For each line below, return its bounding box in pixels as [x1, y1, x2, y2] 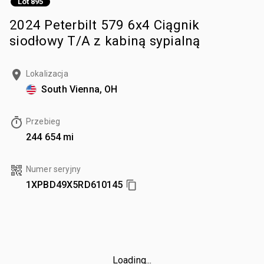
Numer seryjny [26, 164, 81, 174]
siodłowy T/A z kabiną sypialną [9, 32, 200, 48]
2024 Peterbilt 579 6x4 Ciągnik [9, 16, 200, 32]
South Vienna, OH [41, 83, 118, 95]
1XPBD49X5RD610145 [26, 179, 123, 190]
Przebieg [26, 116, 61, 126]
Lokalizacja [26, 68, 68, 78]
